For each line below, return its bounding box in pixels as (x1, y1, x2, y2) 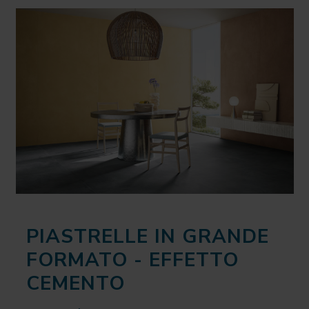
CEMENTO (26, 270, 125, 297)
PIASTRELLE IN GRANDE (26, 223, 269, 250)
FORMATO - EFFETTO (26, 246, 239, 273)
